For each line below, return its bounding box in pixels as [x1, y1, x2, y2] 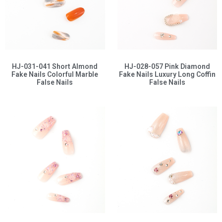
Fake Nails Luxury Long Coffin [118, 70, 216, 79]
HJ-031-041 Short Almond [12, 62, 98, 71]
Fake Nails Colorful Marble [11, 70, 99, 79]
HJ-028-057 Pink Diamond [124, 62, 210, 71]
